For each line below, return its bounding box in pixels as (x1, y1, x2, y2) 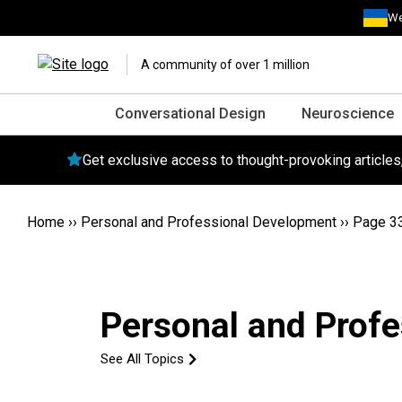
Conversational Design (115, 105, 266, 122)
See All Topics (100, 351, 184, 367)
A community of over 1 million (141, 57, 310, 72)
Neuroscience (301, 105, 394, 122)
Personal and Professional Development (81, 214, 336, 231)
